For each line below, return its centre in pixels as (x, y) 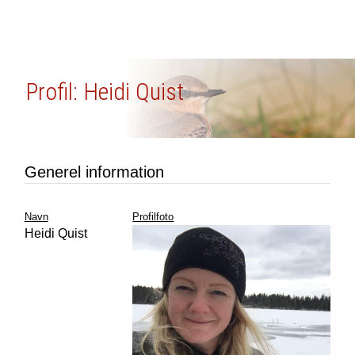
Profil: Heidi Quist (104, 92)
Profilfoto (153, 217)
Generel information (94, 172)
